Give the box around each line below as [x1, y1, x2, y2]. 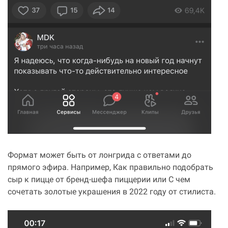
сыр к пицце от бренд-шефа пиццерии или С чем [8, 176, 190, 184]
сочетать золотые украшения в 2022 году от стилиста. [8, 188, 216, 196]
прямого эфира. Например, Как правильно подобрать [8, 164, 213, 172]
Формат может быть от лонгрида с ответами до [8, 152, 191, 160]
